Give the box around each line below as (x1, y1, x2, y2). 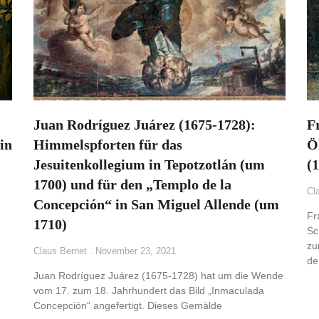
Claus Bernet (33, 246, 90, 257)
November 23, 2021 (93, 246, 177, 257)
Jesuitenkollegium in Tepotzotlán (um (33, 157, 266, 173)
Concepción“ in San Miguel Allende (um (33, 197, 280, 213)
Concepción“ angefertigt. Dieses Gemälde (33, 300, 223, 312)
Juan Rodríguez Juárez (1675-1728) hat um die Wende (33, 270, 284, 282)
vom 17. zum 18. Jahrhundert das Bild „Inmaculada (33, 285, 265, 297)
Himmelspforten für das (33, 137, 183, 153)
